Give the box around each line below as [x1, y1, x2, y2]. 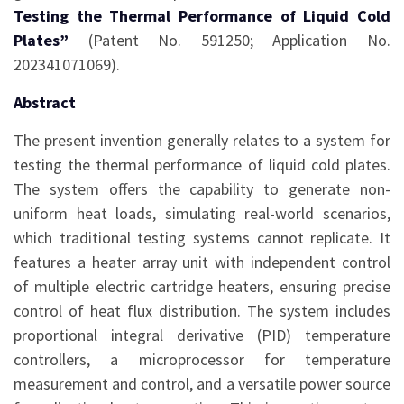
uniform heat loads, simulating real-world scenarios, [14, 203, 390, 224]
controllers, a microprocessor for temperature [14, 349, 390, 370]
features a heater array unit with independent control [14, 252, 390, 272]
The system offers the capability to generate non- [14, 179, 390, 199]
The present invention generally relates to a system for [14, 130, 390, 151]
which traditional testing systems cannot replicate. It [14, 227, 390, 248]
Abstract [14, 92, 76, 113]
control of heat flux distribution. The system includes [14, 300, 390, 321]
